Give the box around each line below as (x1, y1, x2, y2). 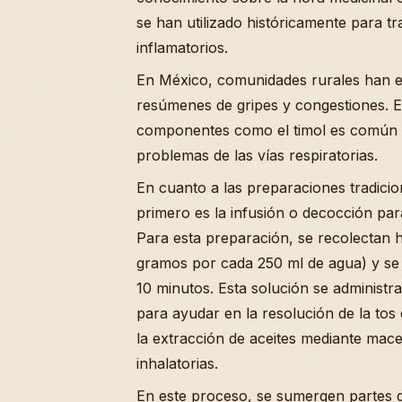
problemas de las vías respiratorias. (136, 145, 378, 164)
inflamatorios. (136, 38, 228, 57)
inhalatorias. (136, 354, 218, 372)
